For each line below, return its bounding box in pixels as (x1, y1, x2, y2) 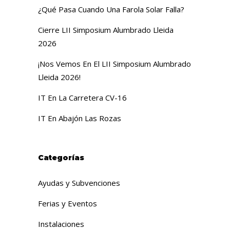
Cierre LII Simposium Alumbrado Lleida (38, 25, 174, 35)
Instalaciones (38, 219, 84, 229)
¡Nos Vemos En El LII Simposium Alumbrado (38, 59, 191, 69)
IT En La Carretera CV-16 (38, 92, 127, 103)
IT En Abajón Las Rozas (38, 113, 121, 123)
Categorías (38, 153, 84, 162)
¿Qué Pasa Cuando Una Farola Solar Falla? (38, 4, 184, 14)
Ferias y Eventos (38, 198, 97, 208)
